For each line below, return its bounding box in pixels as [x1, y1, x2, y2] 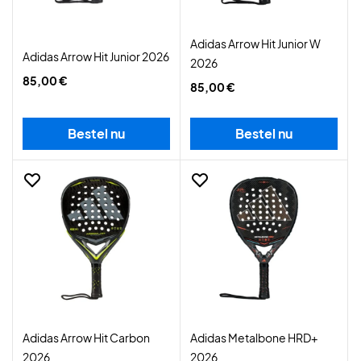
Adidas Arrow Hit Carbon [23, 330, 150, 345]
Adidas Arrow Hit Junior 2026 [23, 49, 169, 64]
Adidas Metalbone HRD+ [190, 330, 317, 345]
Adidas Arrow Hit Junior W [190, 36, 321, 51]
